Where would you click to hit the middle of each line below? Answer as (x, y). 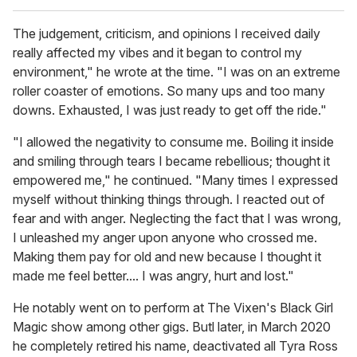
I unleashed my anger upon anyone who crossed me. (165, 238)
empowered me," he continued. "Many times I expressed (175, 180)
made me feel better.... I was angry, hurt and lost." (153, 276)
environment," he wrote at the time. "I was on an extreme (177, 72)
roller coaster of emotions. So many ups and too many (169, 91)
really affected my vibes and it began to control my (157, 53)
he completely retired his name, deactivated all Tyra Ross (175, 346)
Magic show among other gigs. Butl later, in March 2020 (172, 327)
